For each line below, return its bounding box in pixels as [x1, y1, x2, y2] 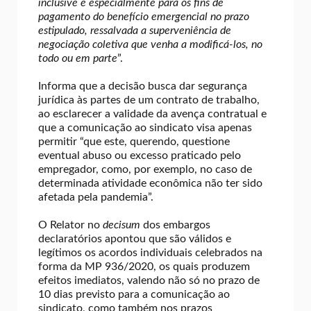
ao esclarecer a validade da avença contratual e [38, 108, 267, 119]
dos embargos [140, 219, 210, 230]
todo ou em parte [38, 52, 117, 64]
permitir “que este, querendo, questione [38, 135, 230, 147]
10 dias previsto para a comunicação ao [38, 288, 230, 300]
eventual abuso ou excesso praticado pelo [38, 149, 241, 161]
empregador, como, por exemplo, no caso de [38, 163, 252, 175]
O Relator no [38, 219, 103, 230]
